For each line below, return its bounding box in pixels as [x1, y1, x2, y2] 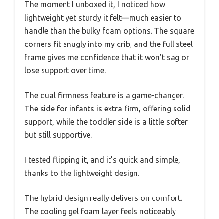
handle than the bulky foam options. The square [24, 26, 194, 35]
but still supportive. [24, 130, 92, 139]
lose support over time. [24, 66, 106, 75]
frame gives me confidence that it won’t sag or [24, 52, 189, 62]
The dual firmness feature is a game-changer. [24, 90, 184, 100]
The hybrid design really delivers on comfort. [24, 193, 182, 202]
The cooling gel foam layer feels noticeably [24, 206, 176, 216]
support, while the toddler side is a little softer [24, 117, 188, 126]
